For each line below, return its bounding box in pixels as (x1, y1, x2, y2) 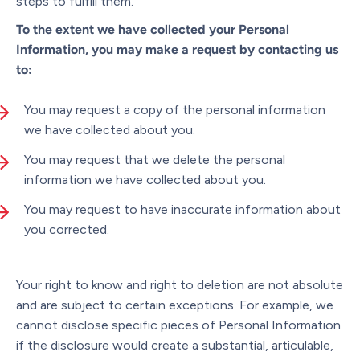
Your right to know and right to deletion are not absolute (16, 276, 343, 292)
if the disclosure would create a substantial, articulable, (16, 337, 333, 353)
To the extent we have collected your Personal (16, 21, 289, 37)
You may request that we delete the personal (24, 151, 285, 167)
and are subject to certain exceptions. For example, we (16, 297, 333, 313)
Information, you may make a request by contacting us (16, 41, 338, 57)
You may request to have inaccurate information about (24, 201, 341, 217)
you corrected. (24, 221, 109, 237)
